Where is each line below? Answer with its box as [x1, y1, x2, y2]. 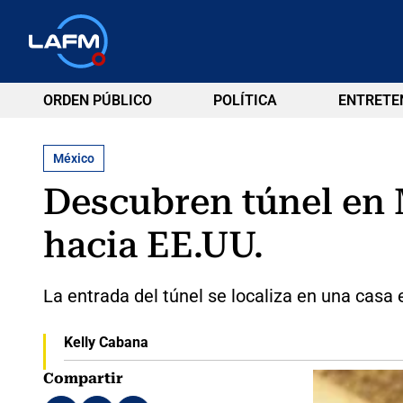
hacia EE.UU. [43, 223, 264, 266]
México [53, 150, 94, 166]
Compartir [43, 369, 123, 387]
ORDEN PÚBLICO [43, 92, 152, 109]
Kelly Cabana [63, 333, 148, 351]
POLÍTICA [212, 92, 277, 109]
